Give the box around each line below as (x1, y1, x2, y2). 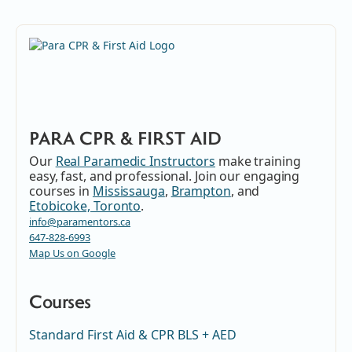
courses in (29, 181, 93, 200)
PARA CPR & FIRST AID (29, 130, 222, 149)
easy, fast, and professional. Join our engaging (29, 167, 300, 185)
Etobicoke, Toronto (29, 196, 141, 214)
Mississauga (92, 181, 165, 200)
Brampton (170, 181, 231, 200)
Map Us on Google (29, 245, 115, 260)
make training (215, 152, 301, 170)
